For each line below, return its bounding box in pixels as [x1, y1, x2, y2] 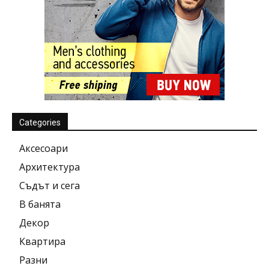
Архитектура [19, 160, 80, 174]
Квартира [19, 235, 65, 248]
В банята [19, 198, 61, 211]
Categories [19, 118, 61, 127]
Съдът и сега [19, 179, 80, 192]
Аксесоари [19, 142, 68, 155]
